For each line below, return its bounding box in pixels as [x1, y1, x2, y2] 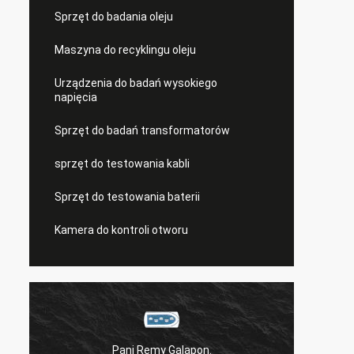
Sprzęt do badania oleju [55, 10, 173, 23]
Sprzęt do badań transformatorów [55, 124, 230, 137]
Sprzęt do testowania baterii [55, 190, 200, 203]
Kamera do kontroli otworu [55, 224, 188, 236]
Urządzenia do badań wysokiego [55, 77, 217, 89]
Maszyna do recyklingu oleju [55, 43, 196, 56]
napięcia [55, 91, 97, 104]
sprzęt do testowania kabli [55, 157, 190, 170]
